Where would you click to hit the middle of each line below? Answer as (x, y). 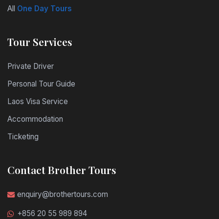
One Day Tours (44, 9)
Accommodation (35, 119)
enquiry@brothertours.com (63, 194)
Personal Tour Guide (41, 84)
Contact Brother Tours (62, 170)
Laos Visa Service (38, 101)
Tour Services (40, 42)
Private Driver (31, 66)
